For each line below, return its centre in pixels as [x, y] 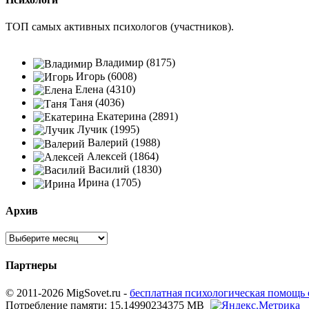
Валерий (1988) [122, 143]
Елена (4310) [104, 89]
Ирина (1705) [108, 183]
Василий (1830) [123, 169]
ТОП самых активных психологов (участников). [120, 27]
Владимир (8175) [134, 63]
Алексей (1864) [121, 156]
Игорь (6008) [105, 76]
